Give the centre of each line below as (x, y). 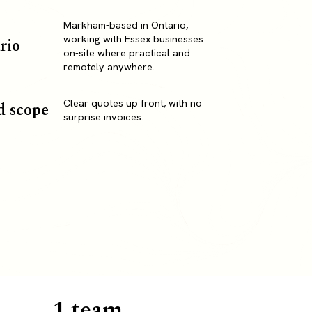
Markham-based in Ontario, (126, 25)
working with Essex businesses (134, 39)
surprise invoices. (104, 117)
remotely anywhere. (109, 67)
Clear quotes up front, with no (133, 103)
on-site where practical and (127, 53)
